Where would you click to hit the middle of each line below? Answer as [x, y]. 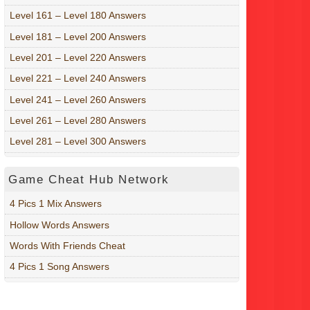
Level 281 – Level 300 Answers [78, 142]
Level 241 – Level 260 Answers [78, 99]
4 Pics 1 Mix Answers [56, 204]
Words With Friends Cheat [67, 246]
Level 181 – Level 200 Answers [78, 36]
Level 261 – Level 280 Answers [78, 121]
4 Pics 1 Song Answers [60, 267]
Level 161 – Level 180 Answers [78, 16]
